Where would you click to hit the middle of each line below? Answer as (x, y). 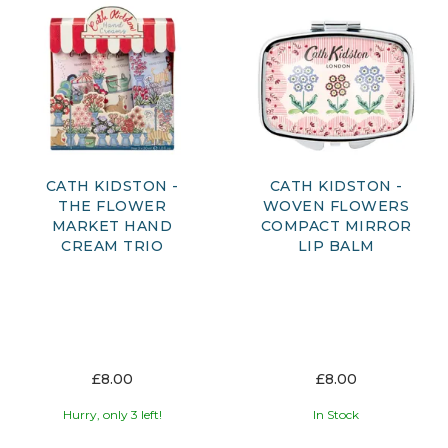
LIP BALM (336, 245)
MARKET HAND (112, 225)
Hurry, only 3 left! (112, 414)
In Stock (336, 414)
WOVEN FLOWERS (336, 205)
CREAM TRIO (112, 245)
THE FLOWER (112, 205)
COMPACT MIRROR (336, 225)
